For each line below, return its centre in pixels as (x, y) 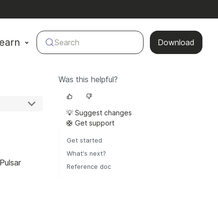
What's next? (86, 154)
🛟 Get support (90, 123)
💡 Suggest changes (99, 113)
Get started (84, 141)
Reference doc (89, 167)
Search (67, 43)
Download (176, 43)
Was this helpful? (88, 80)
